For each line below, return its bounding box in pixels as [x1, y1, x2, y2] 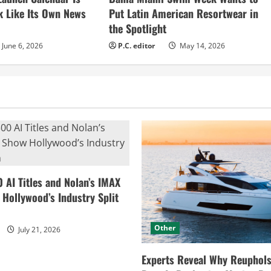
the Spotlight [109, 20, 167, 36]
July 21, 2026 [16, 224, 60, 235]
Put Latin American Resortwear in [109, 5, 259, 21]
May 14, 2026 [178, 40, 226, 51]
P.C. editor [118, 40, 155, 51]
